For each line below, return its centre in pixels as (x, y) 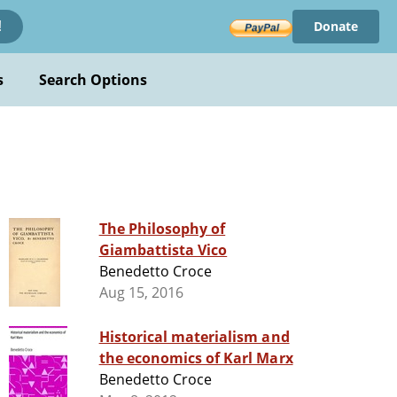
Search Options (93, 80)
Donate (335, 26)
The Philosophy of (162, 229)
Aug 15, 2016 (141, 293)
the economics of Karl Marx (196, 358)
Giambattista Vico (163, 250)
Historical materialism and (194, 337)
